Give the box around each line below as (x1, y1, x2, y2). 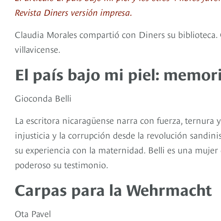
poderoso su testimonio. (15, 158, 109, 171)
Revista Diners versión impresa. (15, 5, 133, 18)
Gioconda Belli (15, 91, 72, 104)
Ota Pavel (15, 207, 51, 220)
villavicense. (15, 42, 61, 55)
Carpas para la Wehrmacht (15, 178, 212, 200)
